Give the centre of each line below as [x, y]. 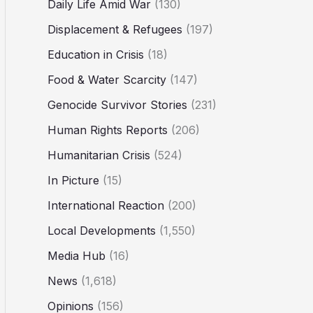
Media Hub [77, 256]
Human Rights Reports [108, 130]
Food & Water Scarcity [107, 80]
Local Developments [102, 231]
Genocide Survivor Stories [117, 105]
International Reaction [106, 206]
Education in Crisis [96, 55]
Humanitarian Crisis [99, 155]
